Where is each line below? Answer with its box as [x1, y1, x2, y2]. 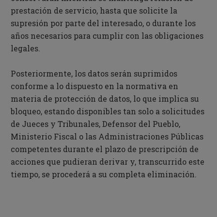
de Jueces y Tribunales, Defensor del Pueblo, [11, 119, 181, 129]
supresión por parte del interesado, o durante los [11, 18, 196, 28]
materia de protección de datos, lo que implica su [11, 93, 200, 104]
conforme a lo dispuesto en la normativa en [11, 81, 179, 91]
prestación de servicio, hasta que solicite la [11, 5, 178, 15]
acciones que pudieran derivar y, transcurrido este [11, 156, 205, 167]
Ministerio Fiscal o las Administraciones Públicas [11, 131, 204, 141]
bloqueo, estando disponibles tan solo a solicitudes [11, 106, 205, 116]
